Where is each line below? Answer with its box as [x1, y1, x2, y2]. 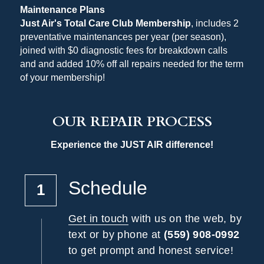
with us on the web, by [128, 212, 242, 225]
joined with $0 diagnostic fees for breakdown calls [20, 45, 227, 55]
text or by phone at [68, 228, 164, 240]
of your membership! [20, 72, 105, 82]
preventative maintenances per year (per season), [20, 31, 226, 42]
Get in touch [68, 212, 128, 225]
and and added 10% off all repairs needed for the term [20, 58, 243, 69]
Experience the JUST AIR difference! [51, 139, 213, 150]
